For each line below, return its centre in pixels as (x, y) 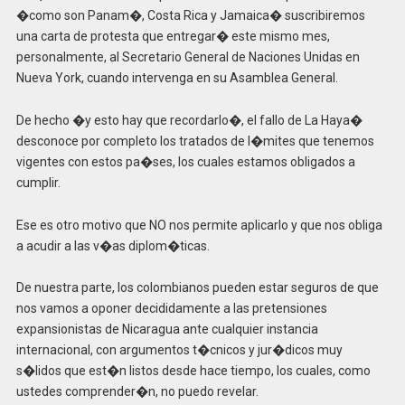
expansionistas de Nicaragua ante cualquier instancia (167, 330)
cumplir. (38, 182)
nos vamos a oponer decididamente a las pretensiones (171, 309)
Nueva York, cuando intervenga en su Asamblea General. (177, 78)
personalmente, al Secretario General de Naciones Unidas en (188, 57)
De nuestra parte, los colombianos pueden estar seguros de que (197, 288)
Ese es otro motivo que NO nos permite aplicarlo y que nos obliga (199, 225)
